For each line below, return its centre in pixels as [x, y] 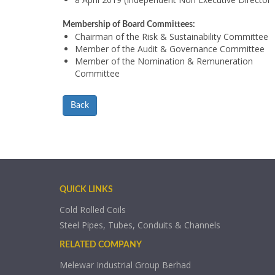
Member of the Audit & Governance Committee [170, 49]
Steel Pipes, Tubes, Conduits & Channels [140, 225]
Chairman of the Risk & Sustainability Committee [172, 37]
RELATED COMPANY [101, 245]
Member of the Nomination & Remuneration [164, 61]
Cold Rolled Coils [93, 210]
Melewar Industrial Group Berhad [125, 265]
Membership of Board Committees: [129, 25]
